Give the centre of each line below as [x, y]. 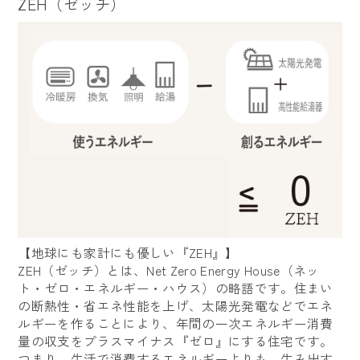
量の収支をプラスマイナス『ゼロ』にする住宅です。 [176, 341]
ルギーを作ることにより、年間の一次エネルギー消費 [176, 323]
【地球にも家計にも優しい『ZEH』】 [128, 252]
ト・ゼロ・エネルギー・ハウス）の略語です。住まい [176, 288]
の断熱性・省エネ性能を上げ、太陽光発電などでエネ [176, 305]
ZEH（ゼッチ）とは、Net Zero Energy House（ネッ [169, 270]
